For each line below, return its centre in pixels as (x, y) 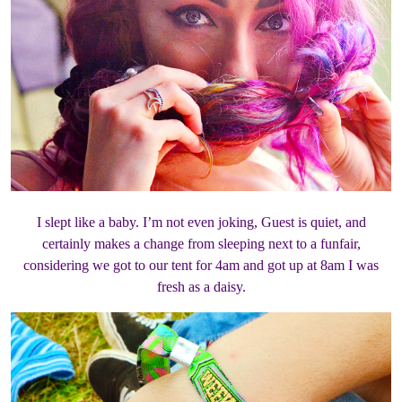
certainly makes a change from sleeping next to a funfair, (201, 244)
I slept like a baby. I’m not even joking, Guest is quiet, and (201, 223)
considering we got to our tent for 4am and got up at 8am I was (201, 266)
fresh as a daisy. (201, 287)
